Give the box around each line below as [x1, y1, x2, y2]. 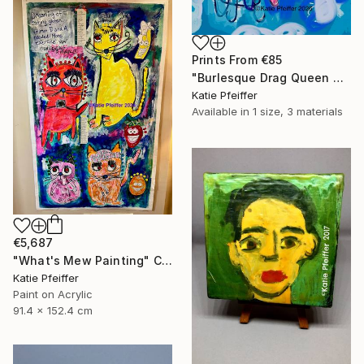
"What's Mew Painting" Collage [161, 253, 172, 267]
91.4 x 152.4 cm [13, 303, 93, 317]
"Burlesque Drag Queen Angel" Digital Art [332, 71, 344, 85]
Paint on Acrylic [13, 287, 93, 301]
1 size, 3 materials [253, 105, 343, 119]
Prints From [192, 53, 261, 67]
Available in [192, 105, 253, 119]
